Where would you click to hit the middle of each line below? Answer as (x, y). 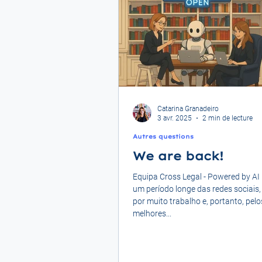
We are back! (178, 156)
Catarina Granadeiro (188, 108)
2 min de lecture (227, 118)
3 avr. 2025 (175, 118)
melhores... (152, 213)
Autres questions (163, 136)
